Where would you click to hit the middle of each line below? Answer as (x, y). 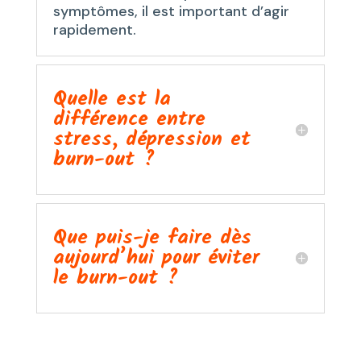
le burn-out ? (115, 278)
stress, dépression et (151, 139)
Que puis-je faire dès (152, 237)
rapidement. (94, 29)
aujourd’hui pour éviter (156, 257)
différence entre (129, 119)
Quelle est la (112, 99)
